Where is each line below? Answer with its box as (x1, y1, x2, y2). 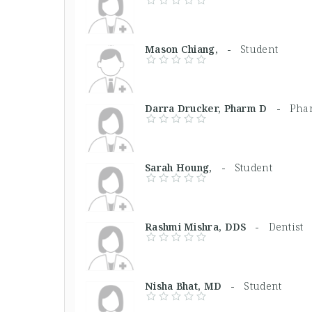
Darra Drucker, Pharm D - (145, 101, 290, 115)
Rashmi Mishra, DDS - (145, 219, 269, 233)
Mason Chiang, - (145, 42, 240, 56)
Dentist (268, 219, 304, 233)
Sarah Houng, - (145, 160, 235, 174)
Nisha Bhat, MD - (145, 279, 244, 292)
